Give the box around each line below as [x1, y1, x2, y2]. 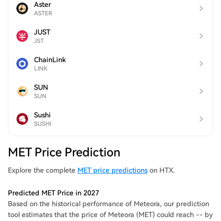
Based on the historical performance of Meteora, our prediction [8, 200, 209, 208]
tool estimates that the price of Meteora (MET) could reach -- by [8, 211, 213, 219]
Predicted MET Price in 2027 [8, 189, 99, 197]
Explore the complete [8, 166, 77, 174]
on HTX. [147, 166, 175, 174]
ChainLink [34, 56, 66, 64]
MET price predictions [77, 166, 147, 174]
